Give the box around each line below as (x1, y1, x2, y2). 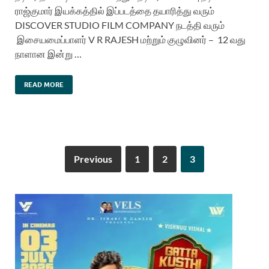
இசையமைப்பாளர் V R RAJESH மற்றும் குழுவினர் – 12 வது (15, 34, 246, 46)
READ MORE (24, 80, 64, 89)
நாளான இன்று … (15, 48, 82, 60)
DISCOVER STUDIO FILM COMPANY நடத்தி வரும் (15, 19, 225, 31)
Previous (74, 153, 112, 165)
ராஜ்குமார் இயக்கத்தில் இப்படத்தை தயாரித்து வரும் (15, 5, 214, 17)
